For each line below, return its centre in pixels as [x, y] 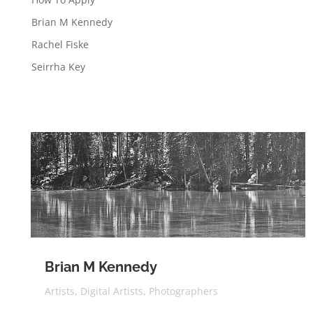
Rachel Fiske [60, 44]
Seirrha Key [58, 66]
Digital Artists [111, 291]
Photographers [183, 291]
